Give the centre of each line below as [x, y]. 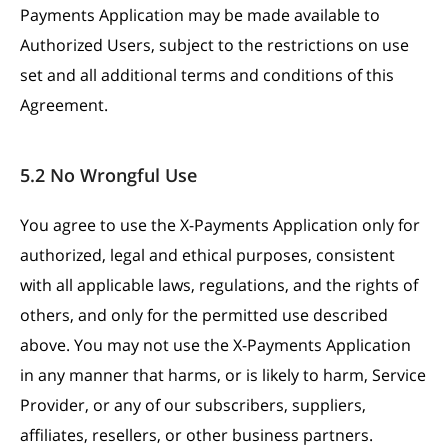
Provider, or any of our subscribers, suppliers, [193, 405]
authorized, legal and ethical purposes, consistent [207, 255]
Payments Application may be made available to [200, 15]
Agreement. [64, 105]
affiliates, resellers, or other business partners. [196, 435]
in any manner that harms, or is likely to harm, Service [223, 375]
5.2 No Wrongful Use [108, 175]
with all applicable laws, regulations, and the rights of [219, 285]
